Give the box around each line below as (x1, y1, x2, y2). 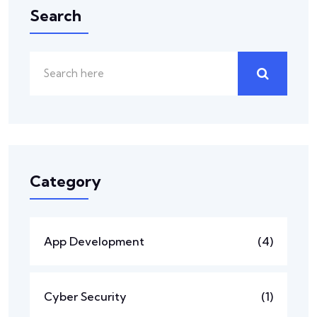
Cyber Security (44, 289, 127, 304)
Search (30, 5, 81, 25)
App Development (44, 234, 144, 248)
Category (30, 171, 101, 191)
